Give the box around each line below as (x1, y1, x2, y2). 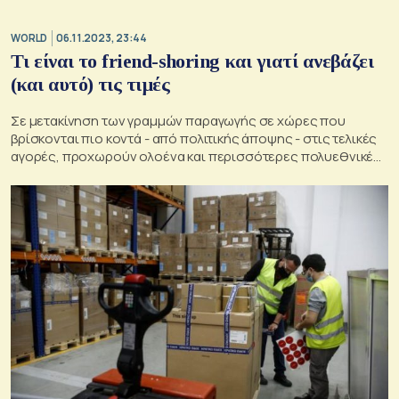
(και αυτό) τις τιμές (11, 73, 169, 96)
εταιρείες (11, 165, 70, 184)
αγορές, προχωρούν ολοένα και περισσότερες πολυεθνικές (11, 147, 382, 167)
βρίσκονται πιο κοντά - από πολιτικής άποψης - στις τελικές (11, 129, 378, 149)
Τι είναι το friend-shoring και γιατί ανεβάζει (11, 50, 374, 73)
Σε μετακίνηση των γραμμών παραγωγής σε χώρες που (11, 111, 346, 131)
